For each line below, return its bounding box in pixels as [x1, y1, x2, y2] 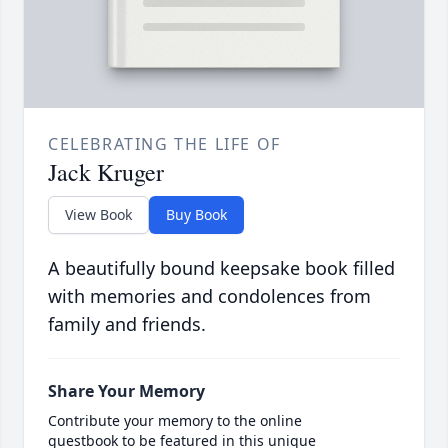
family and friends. [48, 312, 206, 337]
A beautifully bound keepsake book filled [48, 256, 395, 281]
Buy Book [166, 205, 227, 225]
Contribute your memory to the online [48, 411, 302, 431]
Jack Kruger [48, 156, 164, 189]
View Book [65, 205, 132, 225]
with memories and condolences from [48, 284, 371, 309]
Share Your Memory [48, 380, 205, 403]
